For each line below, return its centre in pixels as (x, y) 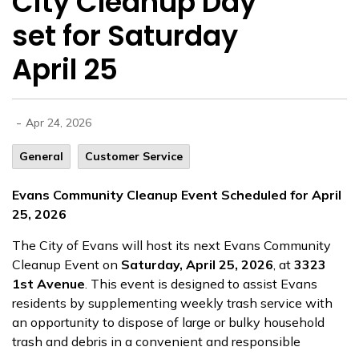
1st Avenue (48, 284)
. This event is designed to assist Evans (201, 284)
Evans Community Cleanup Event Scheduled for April (177, 195)
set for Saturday (125, 36)
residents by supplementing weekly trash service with (172, 303)
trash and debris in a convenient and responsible (156, 341)
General (41, 156)
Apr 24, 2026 (58, 123)
